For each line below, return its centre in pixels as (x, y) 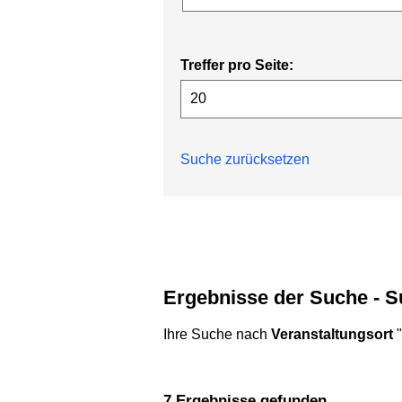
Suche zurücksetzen (245, 159)
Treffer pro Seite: (237, 66)
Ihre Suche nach (217, 334)
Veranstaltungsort (332, 334)
